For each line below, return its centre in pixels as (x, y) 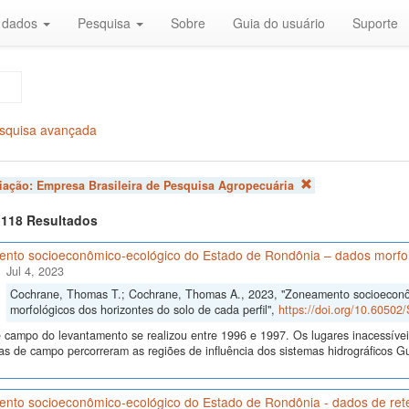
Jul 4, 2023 (35, 272)
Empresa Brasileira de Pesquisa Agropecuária (165, 185)
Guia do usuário (279, 23)
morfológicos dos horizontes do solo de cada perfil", (144, 310)
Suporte (375, 23)
